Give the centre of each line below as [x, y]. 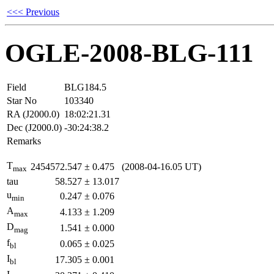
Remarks [24, 141]
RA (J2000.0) [33, 114]
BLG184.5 [85, 87]
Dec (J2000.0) [34, 127]
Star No [22, 100]
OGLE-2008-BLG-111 [129, 53]
